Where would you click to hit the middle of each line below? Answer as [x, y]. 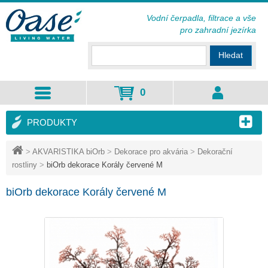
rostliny [25, 165]
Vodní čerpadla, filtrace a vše [201, 18]
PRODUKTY [52, 122]
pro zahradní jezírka [218, 30]
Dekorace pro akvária [151, 152]
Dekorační [215, 152]
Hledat [231, 55]
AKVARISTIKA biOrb [68, 152]
